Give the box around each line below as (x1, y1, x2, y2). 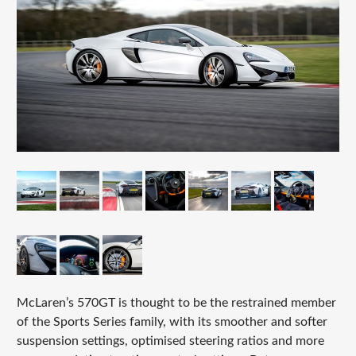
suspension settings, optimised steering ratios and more (16, 335, 324, 348)
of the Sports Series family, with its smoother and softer (16, 315, 327, 329)
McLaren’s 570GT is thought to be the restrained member (16, 296, 336, 310)
